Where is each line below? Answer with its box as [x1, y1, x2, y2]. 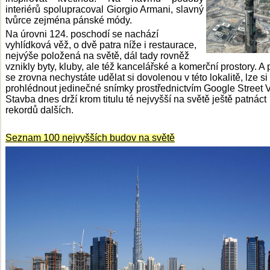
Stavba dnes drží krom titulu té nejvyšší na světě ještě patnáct [5, 94, 266, 104]
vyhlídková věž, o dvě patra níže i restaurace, [5, 40, 196, 50]
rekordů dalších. [5, 105, 74, 115]
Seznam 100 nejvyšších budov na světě [5, 133, 175, 143]
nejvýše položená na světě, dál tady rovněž [5, 51, 189, 61]
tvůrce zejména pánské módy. [5, 15, 132, 25]
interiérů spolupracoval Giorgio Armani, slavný [5, 4, 204, 14]
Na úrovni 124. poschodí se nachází [5, 29, 159, 39]
